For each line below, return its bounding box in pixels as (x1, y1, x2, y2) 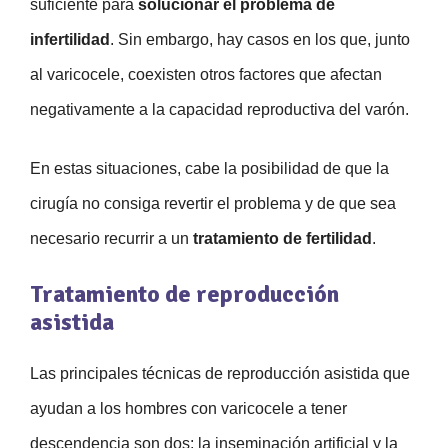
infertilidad (30, 31, 110, 49)
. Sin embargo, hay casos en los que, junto (110, 31, 410, 49)
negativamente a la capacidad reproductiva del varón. (30, 101, 409, 119)
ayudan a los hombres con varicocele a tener (30, 400, 347, 418)
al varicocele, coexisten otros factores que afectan (30, 66, 382, 84)
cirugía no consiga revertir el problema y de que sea (30, 195, 396, 213)
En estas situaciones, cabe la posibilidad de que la (30, 160, 389, 178)
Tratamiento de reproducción (30, 279, 339, 310)
